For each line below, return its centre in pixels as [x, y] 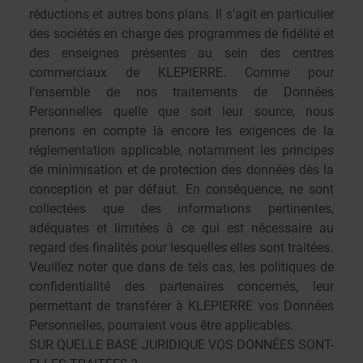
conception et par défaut [103, 189]
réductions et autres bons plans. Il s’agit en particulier [181, 14]
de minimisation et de [94, 170]
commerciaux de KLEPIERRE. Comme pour [181, 73]
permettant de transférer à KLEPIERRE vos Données [181, 306]
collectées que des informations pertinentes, [181, 209]
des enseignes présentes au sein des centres [181, 53]
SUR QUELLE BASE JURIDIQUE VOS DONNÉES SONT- [181, 345]
